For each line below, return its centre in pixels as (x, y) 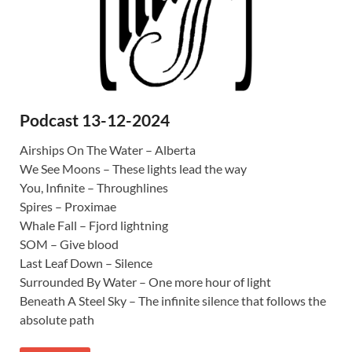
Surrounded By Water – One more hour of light (145, 281)
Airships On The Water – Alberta (108, 149)
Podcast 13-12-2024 (95, 119)
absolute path (57, 319)
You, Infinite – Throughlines (94, 187)
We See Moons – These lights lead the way (133, 168)
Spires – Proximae (68, 206)
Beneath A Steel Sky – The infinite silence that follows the (173, 300)
